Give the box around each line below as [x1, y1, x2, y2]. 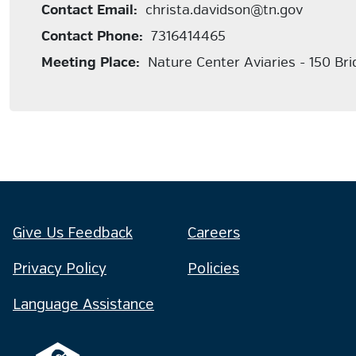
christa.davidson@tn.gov [137, 2, 303, 18]
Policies [188, 262, 239, 277]
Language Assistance [13, 298, 154, 312]
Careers [188, 226, 240, 241]
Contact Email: [41, 2, 137, 18]
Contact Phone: [41, 28, 143, 44]
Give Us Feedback [13, 226, 133, 241]
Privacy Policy [13, 262, 106, 277]
